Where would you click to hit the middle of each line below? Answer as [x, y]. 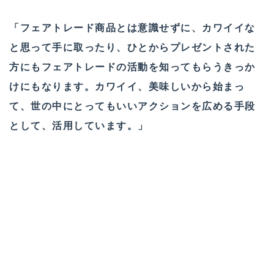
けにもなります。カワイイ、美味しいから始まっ [127, 87]
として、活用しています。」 [79, 126]
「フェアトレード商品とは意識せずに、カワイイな [132, 28]
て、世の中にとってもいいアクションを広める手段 [132, 106]
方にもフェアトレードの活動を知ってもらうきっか [132, 67]
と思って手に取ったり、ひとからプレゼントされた [132, 47]
